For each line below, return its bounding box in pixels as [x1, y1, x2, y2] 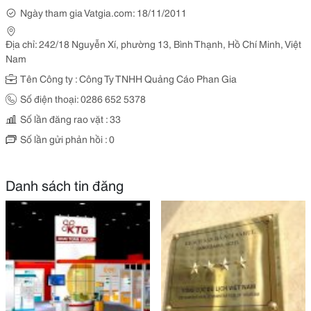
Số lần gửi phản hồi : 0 [20, 132, 115, 146]
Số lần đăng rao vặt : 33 [20, 112, 121, 126]
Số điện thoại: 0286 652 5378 [20, 92, 146, 106]
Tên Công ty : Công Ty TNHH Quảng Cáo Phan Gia [20, 72, 237, 85]
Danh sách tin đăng [6, 175, 124, 194]
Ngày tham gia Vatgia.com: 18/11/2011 [20, 6, 187, 19]
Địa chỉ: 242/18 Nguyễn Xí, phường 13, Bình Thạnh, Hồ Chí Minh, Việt [6, 37, 301, 51]
